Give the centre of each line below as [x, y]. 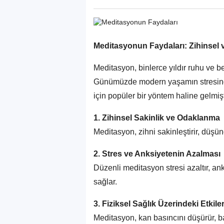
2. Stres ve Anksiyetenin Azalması [157, 153]
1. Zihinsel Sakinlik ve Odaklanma [157, 117]
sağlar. [105, 181]
